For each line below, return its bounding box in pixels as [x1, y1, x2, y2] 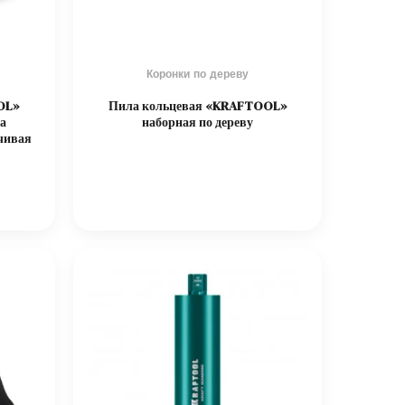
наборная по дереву [142, 112, 253, 131]
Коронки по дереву [146, 67, 249, 80]
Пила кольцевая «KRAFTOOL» [108, 96, 287, 115]
